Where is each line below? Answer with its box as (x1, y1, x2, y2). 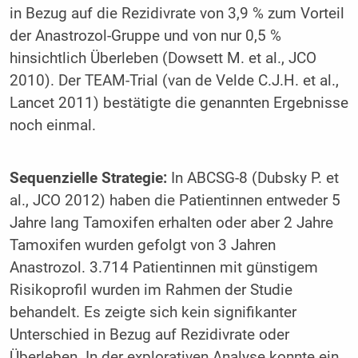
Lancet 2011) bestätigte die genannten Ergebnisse (9, 94, 348, 113)
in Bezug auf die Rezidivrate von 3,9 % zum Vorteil (9, 5, 344, 23)
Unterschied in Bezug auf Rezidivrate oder (9, 325, 289, 344)
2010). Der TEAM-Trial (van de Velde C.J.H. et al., (9, 72, 339, 90)
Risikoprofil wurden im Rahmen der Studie (9, 280, 292, 299)
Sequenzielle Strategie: (9, 169, 167, 187)
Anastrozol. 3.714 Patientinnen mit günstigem (9, 258, 318, 276)
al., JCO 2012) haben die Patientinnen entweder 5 (9, 191, 340, 209)
